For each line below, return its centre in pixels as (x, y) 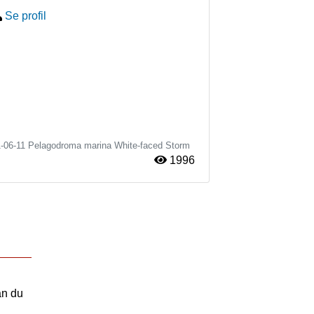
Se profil (26, 16)
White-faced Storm (152, 146)
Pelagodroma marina (70, 146)
